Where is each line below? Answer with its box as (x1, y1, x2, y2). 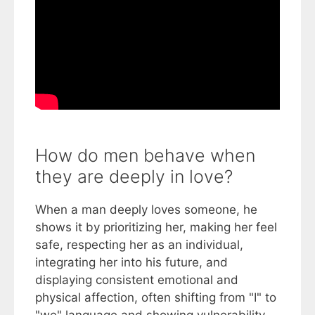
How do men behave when (35, 145, 255, 167)
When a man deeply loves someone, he (35, 202, 257, 217)
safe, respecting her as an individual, (35, 238, 243, 252)
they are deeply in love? (35, 166, 233, 188)
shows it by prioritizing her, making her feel (35, 220, 277, 235)
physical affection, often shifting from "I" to (35, 290, 276, 305)
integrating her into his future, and (35, 255, 228, 270)
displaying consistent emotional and (35, 273, 238, 288)
